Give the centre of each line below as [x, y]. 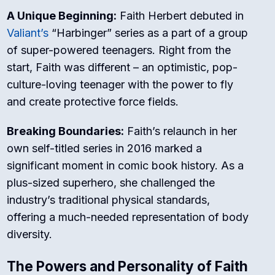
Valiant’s [28, 33]
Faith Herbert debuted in [180, 16]
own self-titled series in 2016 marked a [105, 149]
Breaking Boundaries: [66, 131]
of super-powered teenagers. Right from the [119, 50]
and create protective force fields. [93, 102]
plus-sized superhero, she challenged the [111, 183]
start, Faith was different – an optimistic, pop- [122, 68]
